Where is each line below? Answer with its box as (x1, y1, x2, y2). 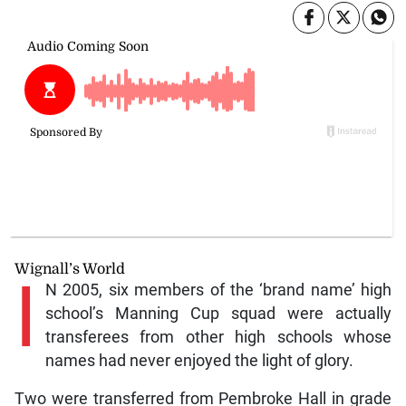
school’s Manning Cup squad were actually (44, 304, 392, 323)
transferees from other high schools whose (44, 327, 392, 346)
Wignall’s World (14, 260, 125, 277)
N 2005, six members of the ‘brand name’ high (44, 280, 392, 299)
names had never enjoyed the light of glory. (44, 351, 353, 370)
